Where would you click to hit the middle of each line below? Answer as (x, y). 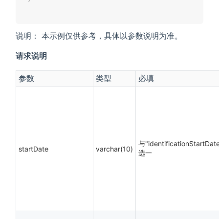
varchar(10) (114, 149)
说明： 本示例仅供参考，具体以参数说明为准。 (99, 35)
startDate (33, 149)
